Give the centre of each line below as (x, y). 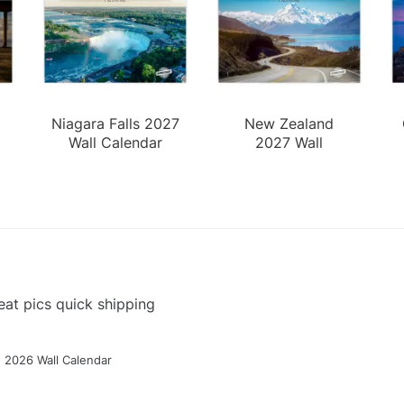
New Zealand (289, 123)
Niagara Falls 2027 (115, 123)
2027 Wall (289, 142)
